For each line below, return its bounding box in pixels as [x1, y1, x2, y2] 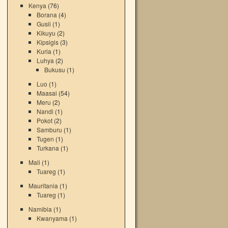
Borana [36, 10, 57, 19]
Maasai [36, 89, 57, 97]
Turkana [36, 144, 59, 152]
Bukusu [44, 65, 66, 74]
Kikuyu [36, 28, 55, 37]
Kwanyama [36, 214, 68, 222]
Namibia [28, 205, 52, 213]
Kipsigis [36, 38, 59, 46]
